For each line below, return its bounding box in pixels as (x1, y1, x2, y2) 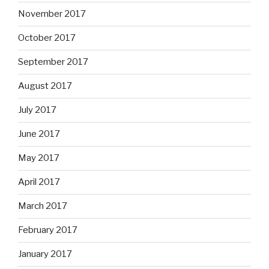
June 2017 (18, 128, 60, 140)
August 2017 (18, 80, 72, 92)
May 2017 (18, 153, 59, 164)
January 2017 (18, 249, 72, 260)
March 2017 (18, 201, 67, 212)
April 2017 (18, 177, 60, 188)
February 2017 (18, 225, 77, 236)
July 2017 (18, 104, 56, 116)
